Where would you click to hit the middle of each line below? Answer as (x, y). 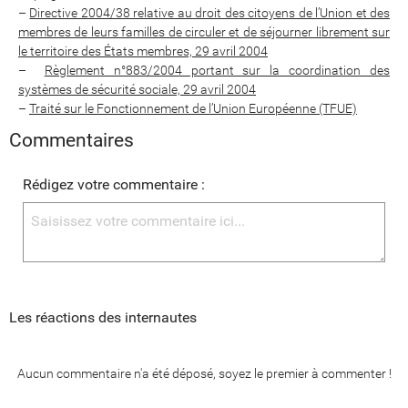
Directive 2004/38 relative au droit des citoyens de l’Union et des (210, 13)
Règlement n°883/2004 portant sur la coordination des (217, 71)
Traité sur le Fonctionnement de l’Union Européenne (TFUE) (193, 109)
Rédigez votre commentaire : (114, 185)
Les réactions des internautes (103, 318)
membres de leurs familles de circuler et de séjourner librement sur (204, 32)
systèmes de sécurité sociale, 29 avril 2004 (137, 90)
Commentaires (71, 141)
